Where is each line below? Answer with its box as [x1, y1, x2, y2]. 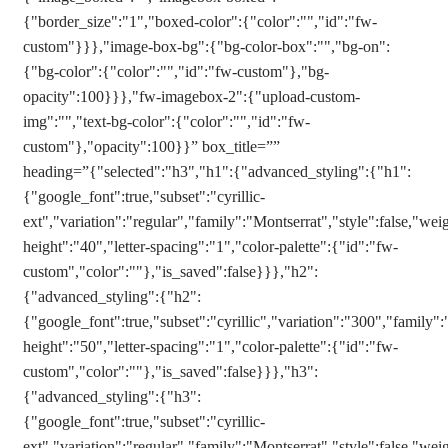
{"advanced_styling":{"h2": [23, 288, 201, 305]
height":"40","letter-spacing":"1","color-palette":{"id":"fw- [23, 238, 398, 255]
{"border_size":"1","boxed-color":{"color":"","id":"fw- [23, 13, 377, 30]
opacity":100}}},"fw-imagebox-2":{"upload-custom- [23, 88, 360, 105]
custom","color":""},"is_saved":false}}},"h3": [23, 363, 318, 380]
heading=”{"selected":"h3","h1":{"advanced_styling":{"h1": [23, 163, 411, 180]
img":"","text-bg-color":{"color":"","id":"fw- [23, 113, 310, 130]
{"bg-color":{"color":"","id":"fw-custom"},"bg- [23, 63, 329, 80]
